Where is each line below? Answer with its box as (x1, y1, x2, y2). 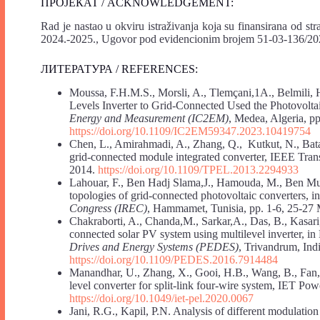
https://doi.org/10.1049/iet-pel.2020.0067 (69, 291, 254, 304)
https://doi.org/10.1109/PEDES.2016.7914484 (69, 253, 278, 266)
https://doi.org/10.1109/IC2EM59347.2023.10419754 (69, 124, 311, 137)
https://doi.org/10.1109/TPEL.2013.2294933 (98, 163, 299, 176)
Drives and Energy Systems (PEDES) (69, 240, 239, 253)
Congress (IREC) (69, 201, 147, 214)
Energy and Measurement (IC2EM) (69, 111, 229, 124)
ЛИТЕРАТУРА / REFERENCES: (41, 62, 198, 75)
